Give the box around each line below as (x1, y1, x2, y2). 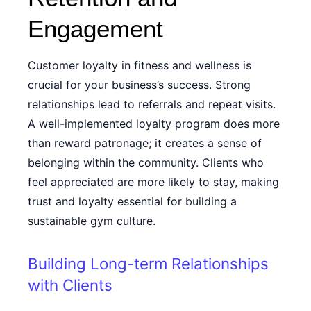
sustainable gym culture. (28, 214, 155, 228)
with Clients (28, 276, 112, 294)
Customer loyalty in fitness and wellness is (28, 58, 251, 72)
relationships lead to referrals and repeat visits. (28, 97, 276, 111)
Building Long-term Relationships (28, 254, 269, 273)
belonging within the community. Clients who (28, 155, 264, 169)
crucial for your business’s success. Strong (28, 78, 251, 92)
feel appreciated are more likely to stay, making (28, 175, 279, 189)
